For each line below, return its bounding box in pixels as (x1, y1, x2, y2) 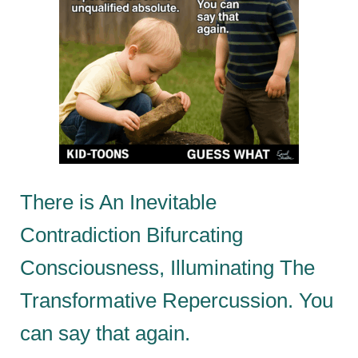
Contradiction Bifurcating (20, 222, 243, 247)
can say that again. (20, 320, 190, 345)
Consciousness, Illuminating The (20, 255, 315, 280)
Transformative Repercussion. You (20, 288, 333, 312)
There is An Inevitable (20, 189, 217, 214)
